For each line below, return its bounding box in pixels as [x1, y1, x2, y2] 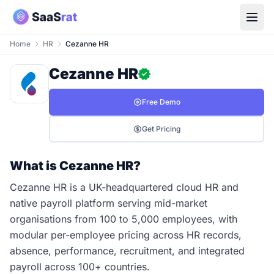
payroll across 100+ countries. [10, 261, 150, 273]
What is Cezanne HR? [10, 158, 141, 173]
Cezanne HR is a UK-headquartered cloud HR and [10, 181, 239, 193]
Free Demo [141, 97, 180, 106]
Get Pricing [141, 124, 180, 133]
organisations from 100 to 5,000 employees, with [10, 213, 237, 225]
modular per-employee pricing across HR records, [10, 229, 242, 241]
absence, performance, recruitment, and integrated [10, 245, 245, 257]
